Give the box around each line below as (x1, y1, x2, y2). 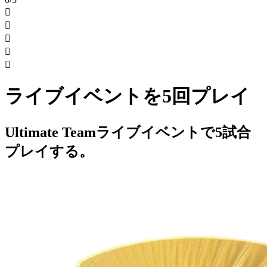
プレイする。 (5, 143, 94, 159)
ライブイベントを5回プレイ (5, 85, 250, 107)
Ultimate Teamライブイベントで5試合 (5, 124, 251, 140)
